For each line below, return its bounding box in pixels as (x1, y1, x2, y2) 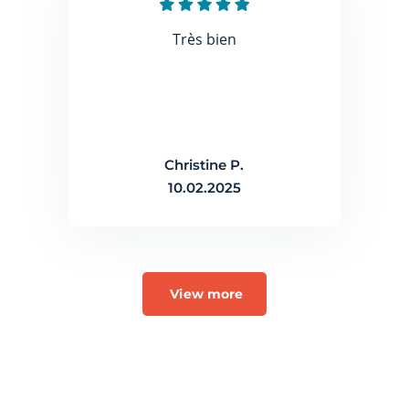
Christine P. (164, 156, 245, 173)
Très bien (172, 29, 236, 49)
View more (170, 286, 244, 302)
